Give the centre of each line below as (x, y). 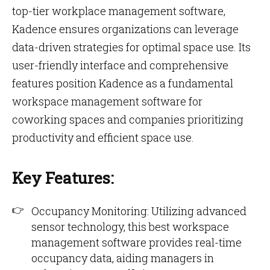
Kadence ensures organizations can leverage (125, 29)
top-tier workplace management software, (119, 11)
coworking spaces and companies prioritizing (128, 119)
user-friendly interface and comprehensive (120, 65)
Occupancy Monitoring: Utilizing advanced (139, 211)
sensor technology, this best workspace (130, 227)
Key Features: (63, 178)
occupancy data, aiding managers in (123, 258)
